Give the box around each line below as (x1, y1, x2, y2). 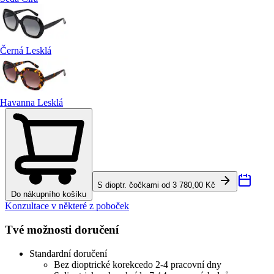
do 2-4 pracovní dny (143, 259, 221, 270)
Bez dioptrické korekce (54, 259, 143, 270)
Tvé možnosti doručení (5, 223, 119, 237)
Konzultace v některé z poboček (5, 201, 129, 212)
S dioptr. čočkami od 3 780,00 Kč (97, 180, 218, 190)
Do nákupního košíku (11, 190, 86, 199)
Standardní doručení (29, 248, 107, 259)
